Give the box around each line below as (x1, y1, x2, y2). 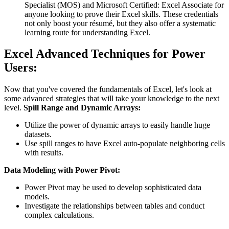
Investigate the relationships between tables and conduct (25, 201, 204, 211)
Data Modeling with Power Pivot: (4, 166, 120, 175)
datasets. (25, 130, 52, 139)
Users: (4, 61, 37, 75)
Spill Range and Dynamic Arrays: (24, 103, 141, 112)
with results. (25, 148, 63, 157)
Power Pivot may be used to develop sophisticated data (25, 183, 201, 192)
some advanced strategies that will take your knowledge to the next (4, 94, 219, 103)
